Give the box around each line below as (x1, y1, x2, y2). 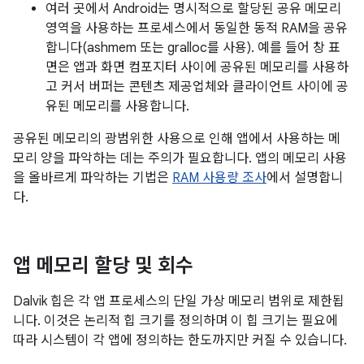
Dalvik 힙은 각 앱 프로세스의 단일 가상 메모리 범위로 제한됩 (13, 293, 344, 310)
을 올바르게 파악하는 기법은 (13, 170, 172, 186)
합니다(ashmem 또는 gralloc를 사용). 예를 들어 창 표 (45, 40, 340, 56)
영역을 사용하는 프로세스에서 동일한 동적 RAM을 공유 (45, 20, 348, 37)
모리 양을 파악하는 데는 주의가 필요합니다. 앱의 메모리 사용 (13, 150, 347, 167)
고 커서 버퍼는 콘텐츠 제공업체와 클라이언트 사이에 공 (45, 79, 349, 95)
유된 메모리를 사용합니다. (45, 98, 189, 115)
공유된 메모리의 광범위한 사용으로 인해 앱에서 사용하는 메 (13, 131, 340, 147)
